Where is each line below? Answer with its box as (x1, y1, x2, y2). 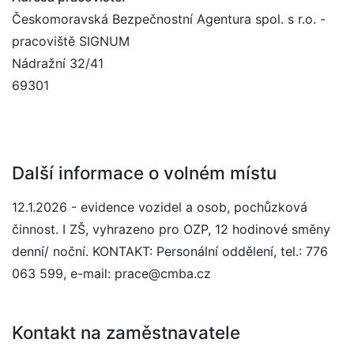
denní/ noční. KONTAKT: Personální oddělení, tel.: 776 (12, 243, 328, 259)
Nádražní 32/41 (12, 55, 104, 71)
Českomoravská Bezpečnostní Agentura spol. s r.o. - (12, 11, 326, 27)
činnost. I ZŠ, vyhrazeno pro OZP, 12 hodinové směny (12, 221, 330, 237)
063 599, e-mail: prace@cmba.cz (12, 265, 211, 281)
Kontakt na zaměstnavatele (12, 322, 240, 343)
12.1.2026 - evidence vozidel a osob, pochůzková (12, 199, 307, 215)
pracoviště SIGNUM (12, 33, 130, 49)
